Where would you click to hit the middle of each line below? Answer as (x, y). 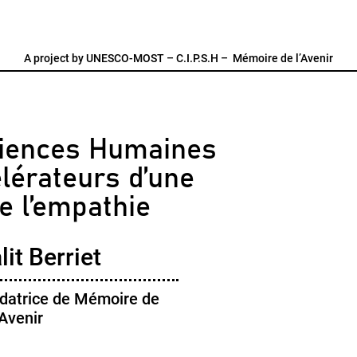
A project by (55, 58)
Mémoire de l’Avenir (283, 58)
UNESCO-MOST (125, 58)
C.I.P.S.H (197, 58)
